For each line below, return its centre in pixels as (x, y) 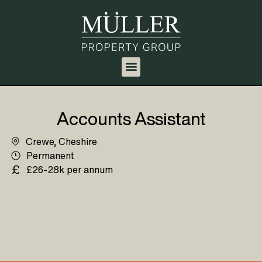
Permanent (51, 155)
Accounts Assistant (131, 118)
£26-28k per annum (70, 169)
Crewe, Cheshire (62, 141)
